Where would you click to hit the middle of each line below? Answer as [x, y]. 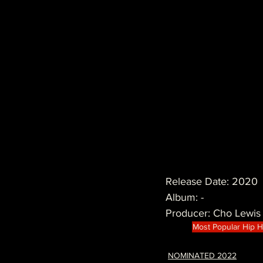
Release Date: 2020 [212, 182]
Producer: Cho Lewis [213, 213]
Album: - [185, 198]
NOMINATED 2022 [202, 256]
